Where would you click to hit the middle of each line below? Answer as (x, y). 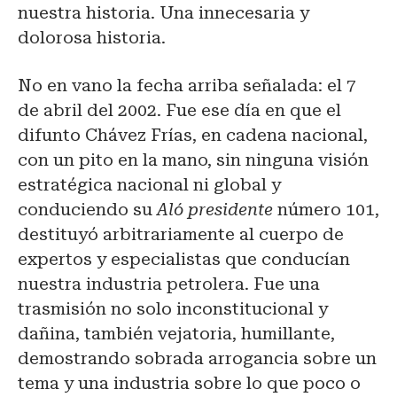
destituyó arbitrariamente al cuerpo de (181, 234)
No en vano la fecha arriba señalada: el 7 (187, 85)
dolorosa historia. (92, 37)
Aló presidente (215, 209)
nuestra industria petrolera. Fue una (169, 284)
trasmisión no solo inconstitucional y (173, 308)
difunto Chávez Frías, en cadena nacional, (193, 135)
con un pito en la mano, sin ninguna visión (193, 160)
